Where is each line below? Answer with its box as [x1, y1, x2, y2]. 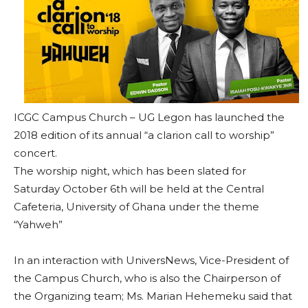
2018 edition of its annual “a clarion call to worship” [14, 129, 274, 142]
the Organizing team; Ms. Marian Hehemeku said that [14, 289, 292, 302]
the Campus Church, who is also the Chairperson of [14, 272, 280, 285]
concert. [14, 146, 57, 159]
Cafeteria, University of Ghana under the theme [14, 200, 259, 213]
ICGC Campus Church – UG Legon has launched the [14, 111, 285, 124]
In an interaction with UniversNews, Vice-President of [14, 254, 289, 267]
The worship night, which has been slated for [14, 164, 246, 177]
